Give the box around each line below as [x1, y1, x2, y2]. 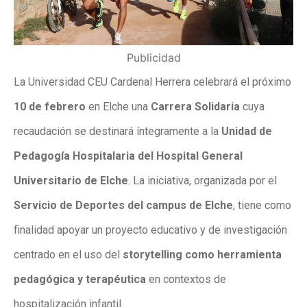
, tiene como [233, 198, 291, 212]
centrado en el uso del [14, 247, 123, 261]
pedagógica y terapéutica [14, 272, 146, 286]
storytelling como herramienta [123, 247, 282, 261]
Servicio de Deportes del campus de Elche [14, 198, 233, 212]
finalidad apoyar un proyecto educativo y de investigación [14, 223, 287, 236]
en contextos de [146, 272, 226, 286]
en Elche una [86, 99, 151, 113]
